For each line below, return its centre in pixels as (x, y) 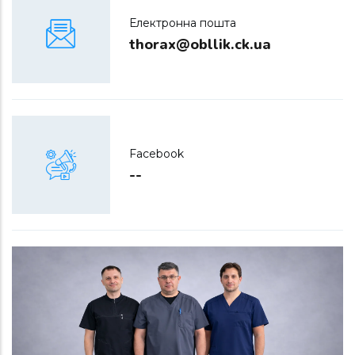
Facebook (157, 153)
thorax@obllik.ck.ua (200, 44)
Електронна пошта (183, 23)
